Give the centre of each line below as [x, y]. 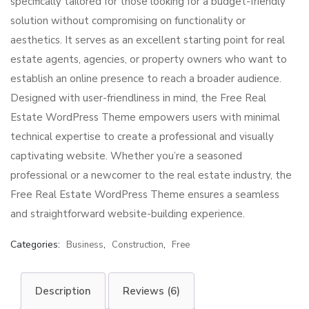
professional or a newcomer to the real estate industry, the [151, 175]
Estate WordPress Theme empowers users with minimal [145, 117]
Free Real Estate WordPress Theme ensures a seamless [145, 195]
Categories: [37, 245]
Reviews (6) [151, 291]
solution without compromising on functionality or [128, 21]
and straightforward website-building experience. [128, 214]
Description [63, 291]
